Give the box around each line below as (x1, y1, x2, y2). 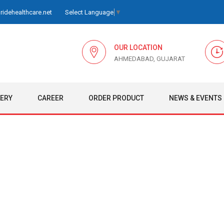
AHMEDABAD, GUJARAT (114, 55, 185, 63)
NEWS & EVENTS (169, 94, 222, 102)
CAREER (37, 94, 63, 102)
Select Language (65, 8, 113, 16)
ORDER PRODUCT (88, 94, 144, 102)
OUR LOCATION (114, 43, 162, 52)
